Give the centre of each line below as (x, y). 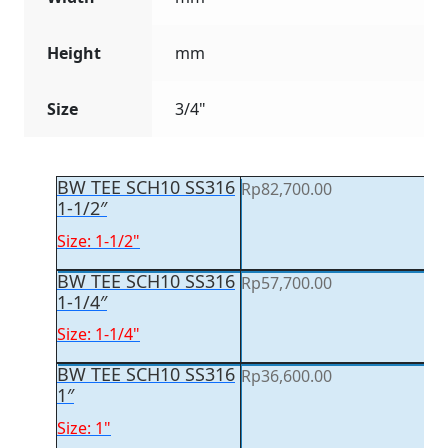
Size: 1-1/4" (98, 334)
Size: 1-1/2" (98, 240)
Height (73, 53)
